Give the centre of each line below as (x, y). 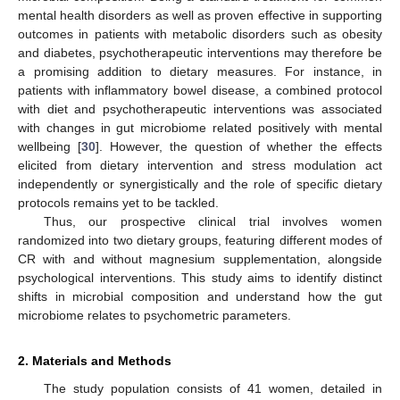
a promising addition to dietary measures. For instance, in (200, 71)
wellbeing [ (50, 146)
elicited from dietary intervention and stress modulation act (200, 165)
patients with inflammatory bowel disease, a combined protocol (200, 90)
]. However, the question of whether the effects (238, 146)
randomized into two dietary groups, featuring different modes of (200, 240)
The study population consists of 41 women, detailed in (212, 388)
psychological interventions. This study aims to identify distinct (200, 277)
